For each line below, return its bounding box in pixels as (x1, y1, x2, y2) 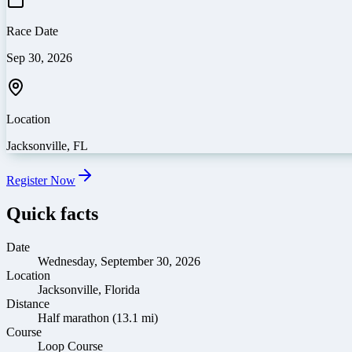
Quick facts (6, 203, 98, 224)
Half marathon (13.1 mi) (38, 310, 158, 324)
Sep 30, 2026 (6, 50, 72, 64)
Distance (6, 296, 49, 310)
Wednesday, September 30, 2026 (38, 254, 200, 268)
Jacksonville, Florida (38, 282, 140, 296)
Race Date (6, 24, 58, 38)
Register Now (6, 173, 75, 187)
